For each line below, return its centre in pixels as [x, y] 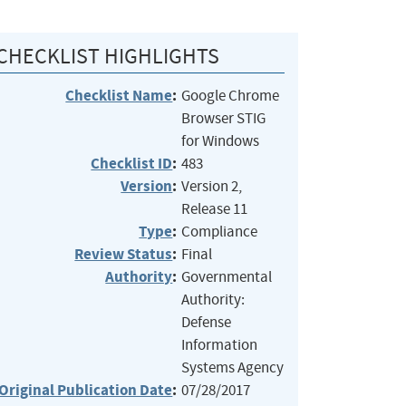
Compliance [220, 231]
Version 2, [212, 186]
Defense [207, 322]
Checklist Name [119, 95]
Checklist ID [132, 163]
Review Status [124, 254]
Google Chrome [231, 95]
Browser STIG [224, 118]
